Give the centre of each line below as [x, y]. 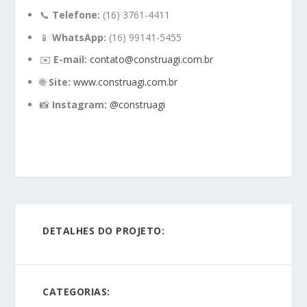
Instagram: [80, 105]
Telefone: [76, 14]
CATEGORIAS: [76, 291]
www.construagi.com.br [126, 82]
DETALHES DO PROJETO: [104, 230]
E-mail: [71, 60]
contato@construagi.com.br [152, 60]
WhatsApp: [79, 37]
